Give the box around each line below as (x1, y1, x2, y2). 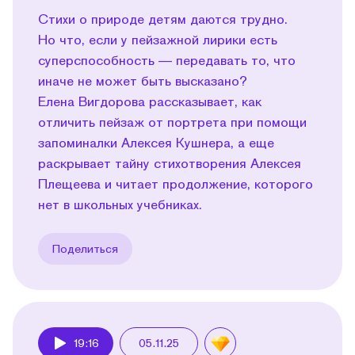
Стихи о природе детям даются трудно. (38, 10, 288, 26)
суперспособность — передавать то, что (38, 52, 296, 67)
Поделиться (52, 241, 118, 255)
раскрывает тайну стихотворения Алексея (38, 155, 301, 170)
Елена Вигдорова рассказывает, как (38, 93, 261, 109)
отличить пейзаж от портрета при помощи (38, 113, 307, 129)
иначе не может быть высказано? (38, 72, 247, 88)
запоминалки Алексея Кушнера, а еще (38, 134, 274, 150)
